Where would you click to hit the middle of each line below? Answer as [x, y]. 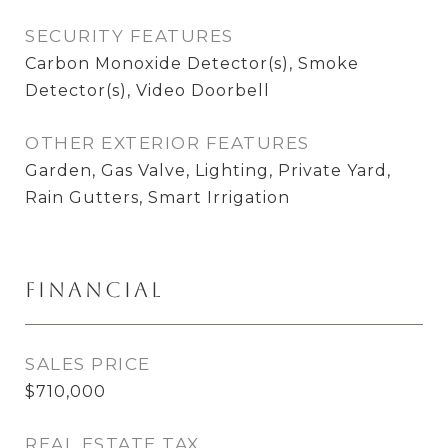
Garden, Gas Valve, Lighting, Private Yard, [208, 170]
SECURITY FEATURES [129, 36]
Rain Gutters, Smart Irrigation [157, 197]
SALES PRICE [88, 364]
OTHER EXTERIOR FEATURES [167, 143]
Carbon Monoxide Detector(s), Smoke [192, 63]
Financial [94, 289]
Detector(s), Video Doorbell [147, 90]
